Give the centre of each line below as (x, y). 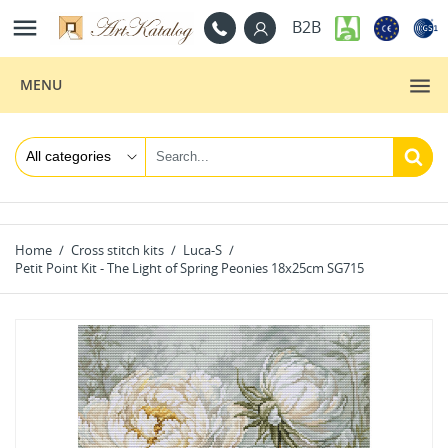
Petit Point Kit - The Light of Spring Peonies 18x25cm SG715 (189, 267)
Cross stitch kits (117, 249)
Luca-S (202, 249)
